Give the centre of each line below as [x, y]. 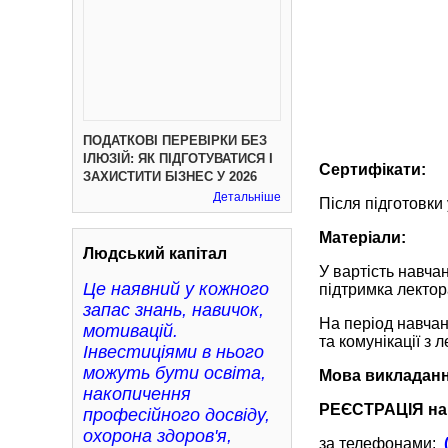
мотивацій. [130, 331]
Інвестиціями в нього [173, 352]
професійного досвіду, [176, 415]
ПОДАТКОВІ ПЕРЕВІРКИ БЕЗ [175, 140]
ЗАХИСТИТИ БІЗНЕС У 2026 [170, 176]
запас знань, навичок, [173, 310]
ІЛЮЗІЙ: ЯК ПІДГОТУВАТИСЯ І [178, 158]
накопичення [137, 394]
